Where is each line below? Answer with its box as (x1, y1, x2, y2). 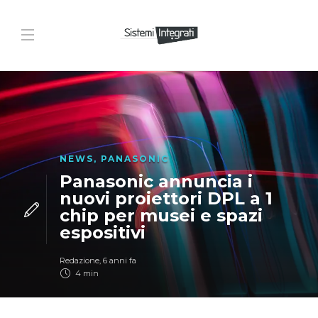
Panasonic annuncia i (59, 171, 253, 192)
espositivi (59, 222, 146, 243)
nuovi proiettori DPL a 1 (59, 188, 273, 209)
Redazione (59, 256, 99, 265)
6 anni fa (102, 256, 136, 265)
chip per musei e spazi (59, 205, 263, 226)
